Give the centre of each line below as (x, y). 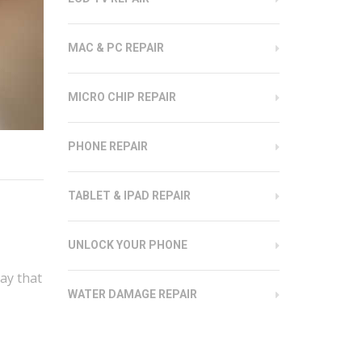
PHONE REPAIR (107, 146)
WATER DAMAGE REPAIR (132, 294)
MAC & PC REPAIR (116, 48)
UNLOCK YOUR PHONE (127, 245)
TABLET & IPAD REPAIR (129, 196)
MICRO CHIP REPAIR (122, 97)
